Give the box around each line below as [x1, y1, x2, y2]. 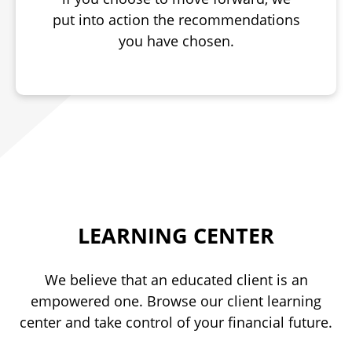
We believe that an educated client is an [44, 270, 308, 289]
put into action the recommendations [52, 10, 300, 29]
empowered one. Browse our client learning [31, 291, 321, 310]
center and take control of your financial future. [20, 313, 332, 332]
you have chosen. [118, 31, 234, 50]
